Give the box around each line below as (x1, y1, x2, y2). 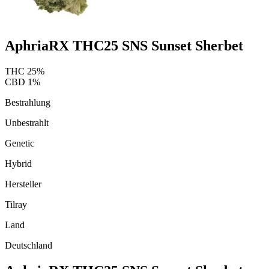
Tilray (5, 199, 27, 210)
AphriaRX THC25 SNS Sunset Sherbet (5, 37, 243, 53)
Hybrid (5, 158, 32, 169)
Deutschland (5, 240, 52, 250)
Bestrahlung (5, 97, 50, 107)
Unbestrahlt (5, 117, 49, 128)
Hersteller (5, 178, 41, 189)
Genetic (5, 138, 34, 148)
